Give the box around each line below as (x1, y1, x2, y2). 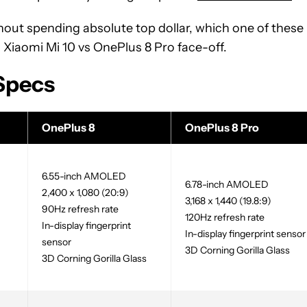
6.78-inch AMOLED (185, 177, 269, 191)
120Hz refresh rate (185, 210, 265, 223)
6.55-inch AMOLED (42, 169, 126, 182)
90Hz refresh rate (42, 202, 119, 215)
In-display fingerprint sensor (185, 227, 306, 240)
